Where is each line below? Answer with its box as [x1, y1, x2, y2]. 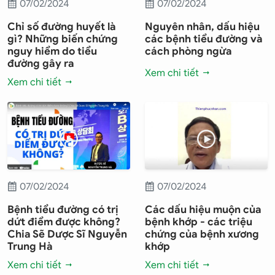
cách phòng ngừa [145, 45, 232, 58]
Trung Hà [7, 240, 53, 254]
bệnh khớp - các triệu [145, 215, 252, 229]
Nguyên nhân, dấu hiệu [145, 20, 260, 34]
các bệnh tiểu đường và [145, 33, 263, 46]
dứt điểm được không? [7, 215, 120, 229]
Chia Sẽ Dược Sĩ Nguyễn [7, 228, 127, 241]
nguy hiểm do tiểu [7, 45, 97, 58]
